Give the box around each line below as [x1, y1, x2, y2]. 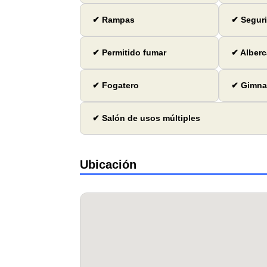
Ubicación [80, 158, 137, 172]
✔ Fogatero [92, 80, 139, 91]
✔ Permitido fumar [92, 48, 167, 58]
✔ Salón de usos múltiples [92, 113, 201, 123]
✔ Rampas [92, 15, 135, 25]
